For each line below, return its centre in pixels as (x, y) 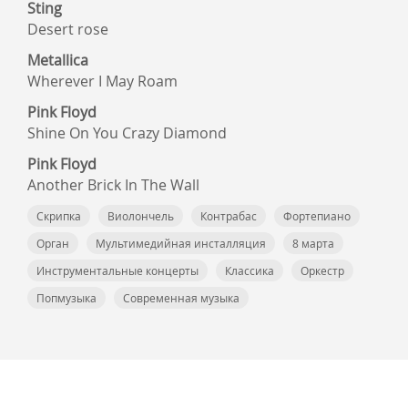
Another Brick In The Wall (113, 185)
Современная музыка (181, 298)
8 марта (313, 243)
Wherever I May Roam (102, 81)
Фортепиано (317, 216)
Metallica (58, 60)
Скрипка (59, 216)
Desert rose (68, 29)
